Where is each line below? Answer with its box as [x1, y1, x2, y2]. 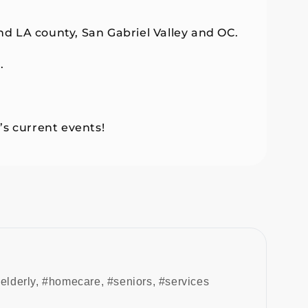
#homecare [42, 276, 101, 287]
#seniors [107, 276, 153, 287]
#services [158, 276, 210, 287]
